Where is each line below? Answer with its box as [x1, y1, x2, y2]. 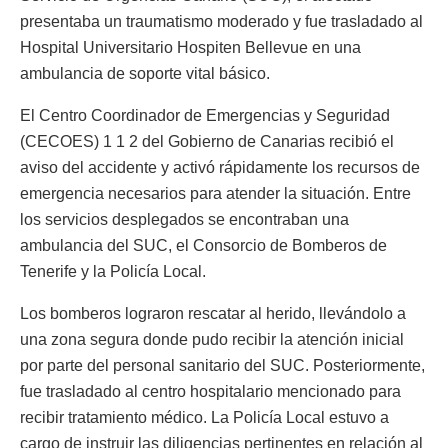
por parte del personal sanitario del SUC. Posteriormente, [20, 356, 425, 374]
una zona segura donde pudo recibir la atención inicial [20, 330, 404, 348]
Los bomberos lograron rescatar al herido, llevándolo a [20, 304, 406, 322]
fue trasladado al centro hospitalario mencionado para [20, 382, 401, 400]
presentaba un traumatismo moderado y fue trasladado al [20, 12, 423, 30]
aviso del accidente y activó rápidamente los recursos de [20, 158, 420, 176]
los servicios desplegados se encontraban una [20, 210, 349, 228]
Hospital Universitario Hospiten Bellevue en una [20, 38, 361, 56]
